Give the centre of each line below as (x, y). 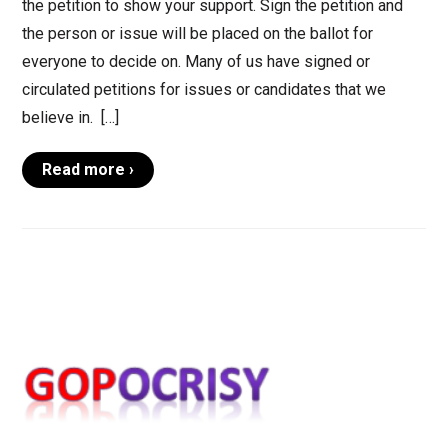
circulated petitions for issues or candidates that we (203, 90)
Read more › (87, 170)
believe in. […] (70, 118)
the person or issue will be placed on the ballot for (197, 34)
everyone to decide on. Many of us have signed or (195, 62)
